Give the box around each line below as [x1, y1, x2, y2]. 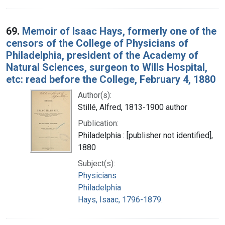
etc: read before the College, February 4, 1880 [6, 73, 215, 85]
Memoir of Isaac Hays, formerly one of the [22, 25, 216, 37]
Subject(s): [78, 158, 115, 168]
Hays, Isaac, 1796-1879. [78, 194, 163, 204]
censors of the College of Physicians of [6, 37, 188, 49]
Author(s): [78, 90, 111, 100]
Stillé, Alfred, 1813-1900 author [78, 102, 187, 112]
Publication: [78, 118, 119, 128]
